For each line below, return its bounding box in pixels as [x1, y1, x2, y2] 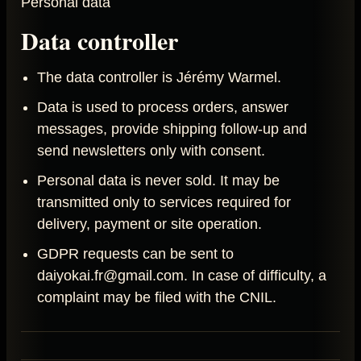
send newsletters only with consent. [37, 142, 265, 159]
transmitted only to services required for [37, 193, 291, 210]
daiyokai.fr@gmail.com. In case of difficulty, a [37, 267, 326, 284]
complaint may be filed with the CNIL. [37, 288, 276, 305]
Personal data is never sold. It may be [37, 172, 280, 189]
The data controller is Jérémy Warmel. [37, 68, 281, 85]
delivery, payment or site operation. [37, 215, 262, 232]
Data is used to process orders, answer [37, 98, 288, 115]
